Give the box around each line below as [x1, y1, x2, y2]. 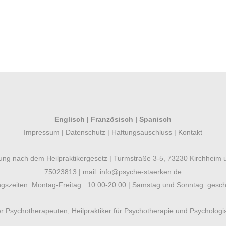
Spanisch [139, 115, 172, 123]
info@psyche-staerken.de [100, 167, 182, 176]
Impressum [24, 128, 60, 136]
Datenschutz [66, 128, 105, 136]
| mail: [77, 167, 100, 176]
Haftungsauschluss [109, 128, 172, 136]
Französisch [91, 115, 133, 123]
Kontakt [178, 128, 202, 136]
